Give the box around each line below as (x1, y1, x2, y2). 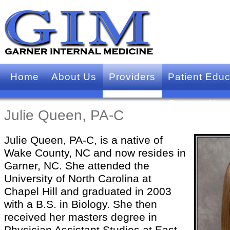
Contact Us (168, 98, 222, 109)
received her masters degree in (4, 211, 157, 223)
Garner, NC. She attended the (4, 160, 149, 172)
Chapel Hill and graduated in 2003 (4, 185, 171, 198)
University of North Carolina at (4, 172, 151, 185)
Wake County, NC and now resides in (4, 147, 186, 159)
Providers (109, 71, 156, 82)
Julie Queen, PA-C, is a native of (4, 134, 163, 146)
